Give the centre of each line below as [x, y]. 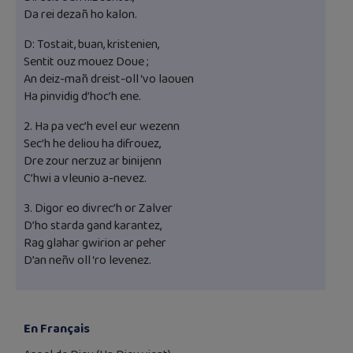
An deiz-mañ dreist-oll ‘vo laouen [109, 79]
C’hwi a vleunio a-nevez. [85, 178]
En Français [57, 329]
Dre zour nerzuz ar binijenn [93, 161]
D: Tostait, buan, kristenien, [91, 44]
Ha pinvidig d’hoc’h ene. [82, 96]
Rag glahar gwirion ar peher [95, 243]
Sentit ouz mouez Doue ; [86, 61]
